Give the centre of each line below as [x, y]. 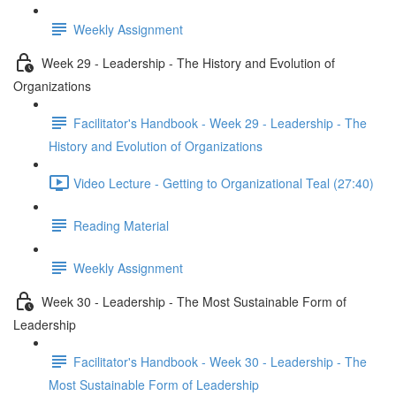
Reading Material [121, 225]
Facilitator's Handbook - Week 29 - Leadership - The [220, 122]
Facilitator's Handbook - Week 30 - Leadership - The [220, 361]
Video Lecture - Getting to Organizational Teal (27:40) [224, 183]
